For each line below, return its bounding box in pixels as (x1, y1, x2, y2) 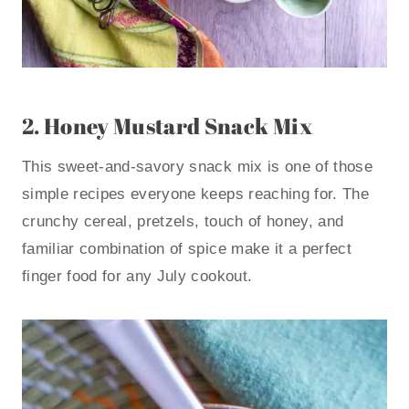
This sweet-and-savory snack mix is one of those (22, 158, 372, 176)
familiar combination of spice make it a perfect (22, 240, 351, 258)
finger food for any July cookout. (22, 267, 253, 286)
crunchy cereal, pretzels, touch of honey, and (22, 213, 344, 231)
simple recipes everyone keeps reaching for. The (22, 185, 369, 204)
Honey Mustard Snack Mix (44, 111, 312, 142)
